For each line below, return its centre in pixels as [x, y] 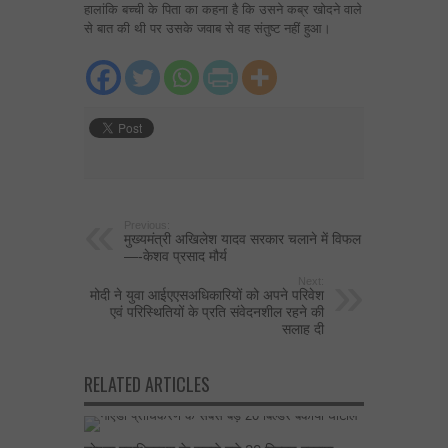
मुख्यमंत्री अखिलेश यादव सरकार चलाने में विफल [242, 239]
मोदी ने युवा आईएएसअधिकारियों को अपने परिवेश [207, 295]
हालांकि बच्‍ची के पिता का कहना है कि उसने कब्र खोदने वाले [223, 9]
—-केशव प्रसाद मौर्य [175, 256]
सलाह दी [303, 329]
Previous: [147, 225]
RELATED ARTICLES [147, 384]
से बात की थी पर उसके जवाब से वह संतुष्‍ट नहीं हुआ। [207, 28]
